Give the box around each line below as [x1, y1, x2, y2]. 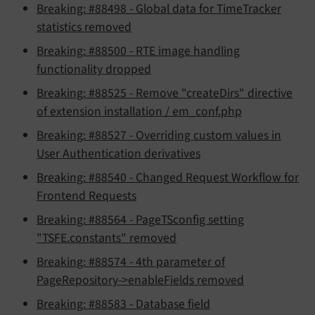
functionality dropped [37, 60, 151, 78]
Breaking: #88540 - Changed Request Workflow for [37, 168, 299, 186]
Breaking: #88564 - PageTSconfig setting [37, 210, 244, 229]
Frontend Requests [37, 186, 136, 205]
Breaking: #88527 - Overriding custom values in [37, 126, 281, 144]
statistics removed [37, 18, 131, 36]
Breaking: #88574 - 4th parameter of [37, 252, 225, 271]
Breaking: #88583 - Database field [37, 295, 210, 313]
